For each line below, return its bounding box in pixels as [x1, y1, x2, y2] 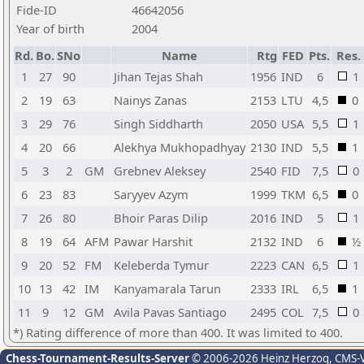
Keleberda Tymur [114, 257, 209, 273]
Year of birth [16, 20, 84, 37]
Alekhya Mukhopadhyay [114, 139, 245, 155]
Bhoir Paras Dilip [114, 210, 208, 226]
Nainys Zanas [114, 92, 187, 108]
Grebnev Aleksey [114, 162, 206, 179]
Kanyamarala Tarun [114, 280, 221, 297]
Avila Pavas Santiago [114, 304, 227, 320]
